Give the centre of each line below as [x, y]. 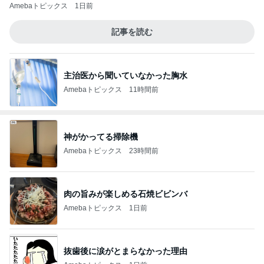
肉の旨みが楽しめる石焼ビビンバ [126, 194]
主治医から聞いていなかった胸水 [126, 75]
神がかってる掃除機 [101, 136]
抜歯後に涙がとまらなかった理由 [126, 251]
